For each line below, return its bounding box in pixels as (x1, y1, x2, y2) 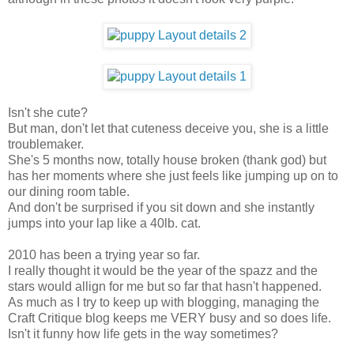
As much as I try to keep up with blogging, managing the (8, 295, 319, 309)
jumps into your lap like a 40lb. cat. (8, 216, 201, 230)
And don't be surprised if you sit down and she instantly (8, 200, 314, 214)
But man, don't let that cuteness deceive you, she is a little (8, 121, 329, 135)
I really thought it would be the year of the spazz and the (8, 263, 318, 277)
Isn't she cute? (8, 105, 88, 119)
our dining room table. (8, 184, 130, 198)
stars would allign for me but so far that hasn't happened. (8, 279, 322, 293)
